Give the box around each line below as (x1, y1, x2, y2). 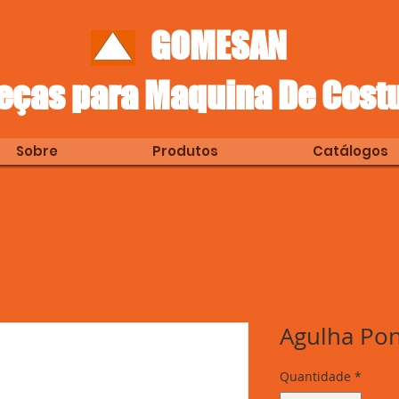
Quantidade (280, 368, 351, 385)
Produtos (151, 142, 218, 160)
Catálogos (312, 142, 388, 160)
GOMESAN (126, 24, 287, 67)
